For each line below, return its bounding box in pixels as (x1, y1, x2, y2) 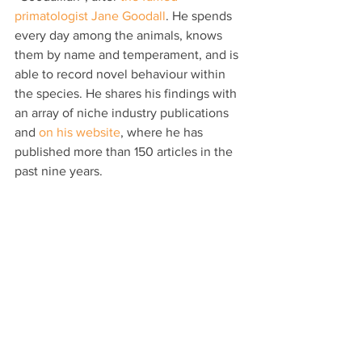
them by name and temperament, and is (15, 48, 242, 62)
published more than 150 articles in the (15, 145, 236, 159)
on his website (39, 125, 120, 140)
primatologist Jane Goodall (15, 9, 166, 23)
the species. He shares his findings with (15, 86, 240, 101)
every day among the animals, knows (15, 28, 225, 43)
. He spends (166, 9, 235, 23)
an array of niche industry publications (15, 106, 232, 120)
